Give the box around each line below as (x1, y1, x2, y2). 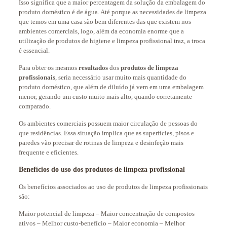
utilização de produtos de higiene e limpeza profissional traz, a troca (18, 37, 205, 45)
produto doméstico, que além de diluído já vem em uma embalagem (18, 83, 204, 91)
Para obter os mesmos (18, 64, 79, 71)
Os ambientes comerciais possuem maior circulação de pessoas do (18, 120, 198, 127)
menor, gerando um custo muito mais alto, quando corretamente (18, 93, 192, 100)
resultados (78, 64, 108, 71)
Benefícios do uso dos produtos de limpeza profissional (18, 166, 185, 173)
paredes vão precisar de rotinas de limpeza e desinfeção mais (18, 139, 183, 146)
